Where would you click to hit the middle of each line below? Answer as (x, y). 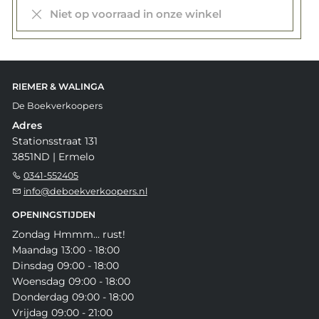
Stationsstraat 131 (54, 141)
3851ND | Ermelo (53, 156)
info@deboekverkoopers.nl (85, 191)
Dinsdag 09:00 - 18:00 (65, 265)
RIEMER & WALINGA (58, 86)
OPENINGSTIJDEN (53, 214)
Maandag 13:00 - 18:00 (66, 250)
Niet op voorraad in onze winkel (132, 14)
